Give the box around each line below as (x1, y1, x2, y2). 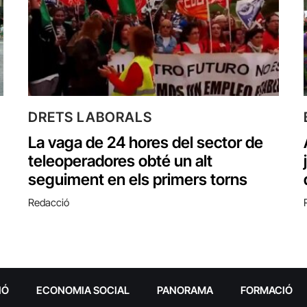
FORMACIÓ (240, 283, 293, 297)
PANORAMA (156, 283, 213, 297)
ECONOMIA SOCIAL (36, 283, 130, 297)
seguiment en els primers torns (28, 169, 247, 189)
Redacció (28, 195, 69, 209)
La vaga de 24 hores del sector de (28, 132, 263, 152)
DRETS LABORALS (28, 108, 152, 125)
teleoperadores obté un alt (28, 151, 212, 171)
